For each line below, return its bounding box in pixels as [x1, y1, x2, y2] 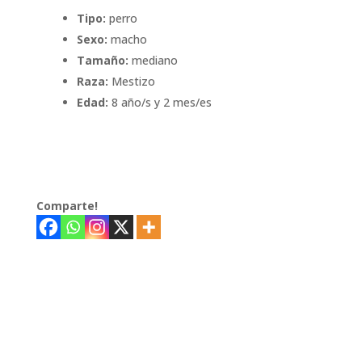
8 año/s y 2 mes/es [107, 95, 212, 111]
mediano [128, 53, 178, 69]
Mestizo [107, 74, 155, 90]
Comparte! [36, 198, 98, 214]
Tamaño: [76, 53, 128, 69]
